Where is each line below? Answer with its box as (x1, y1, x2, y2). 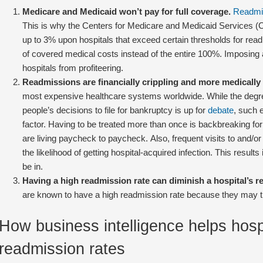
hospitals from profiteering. (22, 62, 123, 73)
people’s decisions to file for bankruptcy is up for (22, 104, 208, 115)
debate (207, 104, 234, 115)
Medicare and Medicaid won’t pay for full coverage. (22, 6, 231, 16)
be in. (22, 161, 43, 171)
